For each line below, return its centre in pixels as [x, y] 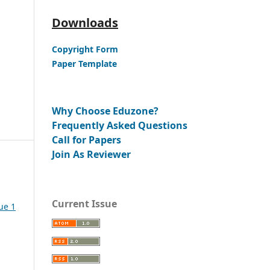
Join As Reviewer [91, 154]
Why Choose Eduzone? [105, 111]
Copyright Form [85, 49]
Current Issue [84, 203]
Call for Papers [86, 140]
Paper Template [84, 63]
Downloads [85, 22]
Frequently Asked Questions [120, 125]
